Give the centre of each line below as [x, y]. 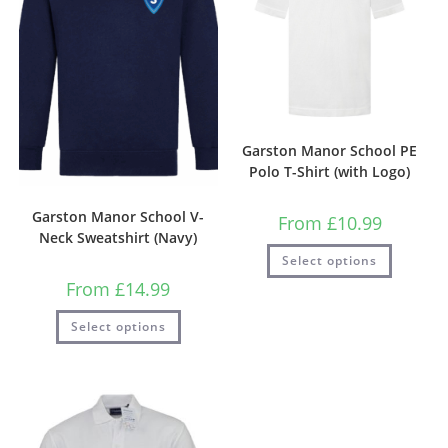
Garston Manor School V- [118, 216]
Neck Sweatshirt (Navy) [118, 237]
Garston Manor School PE [330, 150]
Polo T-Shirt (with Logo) [330, 171]
